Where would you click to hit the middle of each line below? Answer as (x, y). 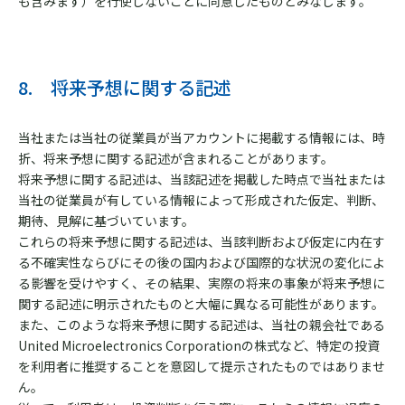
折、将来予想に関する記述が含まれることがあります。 (176, 158)
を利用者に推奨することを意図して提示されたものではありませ (202, 366)
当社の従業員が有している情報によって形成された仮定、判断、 (201, 200)
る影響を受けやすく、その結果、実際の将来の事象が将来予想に (202, 283)
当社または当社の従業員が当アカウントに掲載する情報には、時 (202, 137)
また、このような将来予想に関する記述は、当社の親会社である (202, 325)
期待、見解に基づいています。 (106, 221)
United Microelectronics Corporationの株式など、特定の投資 (199, 345)
